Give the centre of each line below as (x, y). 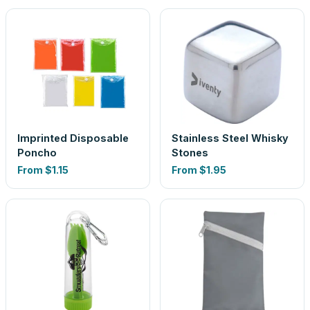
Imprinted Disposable (73, 138)
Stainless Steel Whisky (230, 138)
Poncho (37, 153)
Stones (190, 153)
